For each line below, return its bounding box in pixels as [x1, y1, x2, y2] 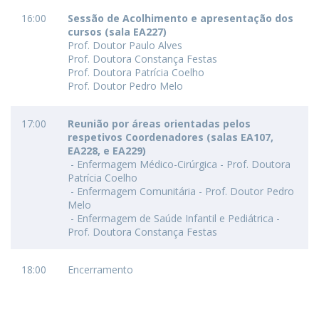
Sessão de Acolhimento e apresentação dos [68, 11, 293, 25]
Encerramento [68, 263, 133, 276]
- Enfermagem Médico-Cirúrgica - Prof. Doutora [68, 157, 291, 171]
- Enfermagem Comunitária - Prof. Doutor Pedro [68, 184, 294, 198]
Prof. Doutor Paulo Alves [68, 38, 182, 52]
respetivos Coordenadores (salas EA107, [68, 130, 273, 144]
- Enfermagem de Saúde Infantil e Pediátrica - [68, 211, 280, 225]
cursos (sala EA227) [68, 25, 167, 38]
